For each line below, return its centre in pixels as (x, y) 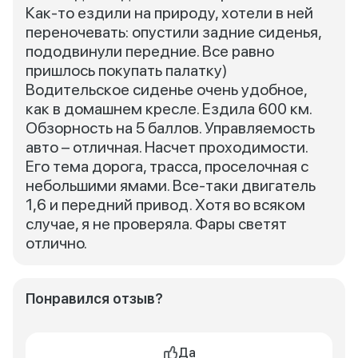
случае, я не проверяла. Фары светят (156, 224)
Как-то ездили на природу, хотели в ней (169, 13)
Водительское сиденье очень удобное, (166, 89)
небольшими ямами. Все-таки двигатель (171, 185)
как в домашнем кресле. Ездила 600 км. (169, 109)
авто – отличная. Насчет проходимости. (167, 147)
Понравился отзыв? (94, 298)
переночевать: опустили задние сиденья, (173, 32)
